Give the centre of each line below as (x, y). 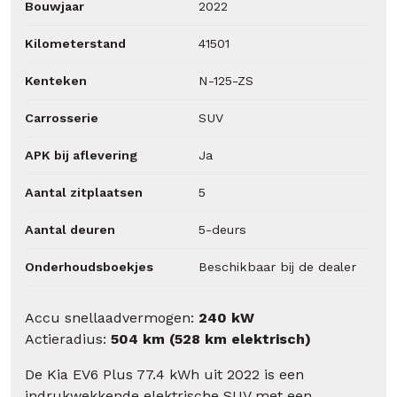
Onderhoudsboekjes (89, 267)
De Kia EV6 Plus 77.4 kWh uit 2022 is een (164, 375)
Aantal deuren (70, 230)
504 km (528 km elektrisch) (211, 339)
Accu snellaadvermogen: (112, 318)
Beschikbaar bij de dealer (277, 267)
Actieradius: (68, 339)
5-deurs (222, 230)
